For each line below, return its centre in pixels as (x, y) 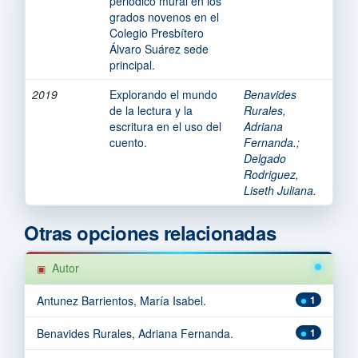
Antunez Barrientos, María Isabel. (121, 300)
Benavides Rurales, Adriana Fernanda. (135, 333)
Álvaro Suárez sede (159, 48)
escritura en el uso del (165, 126)
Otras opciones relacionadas (150, 232)
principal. (132, 64)
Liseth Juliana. (280, 190)
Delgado (265, 158)
